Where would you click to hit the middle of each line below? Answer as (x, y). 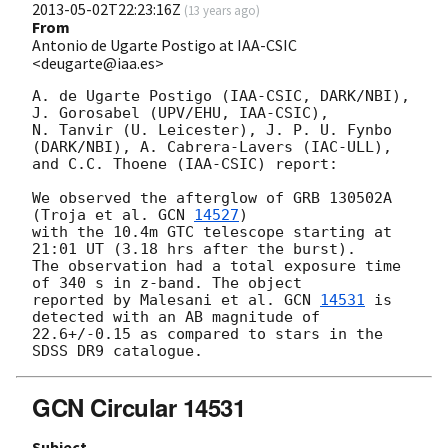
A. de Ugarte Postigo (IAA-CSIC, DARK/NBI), (221, 95)
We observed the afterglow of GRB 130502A (212, 197)
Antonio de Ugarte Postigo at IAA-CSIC (164, 44)
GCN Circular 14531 (139, 406)
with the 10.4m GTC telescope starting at (212, 231)
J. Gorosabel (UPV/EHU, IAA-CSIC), (185, 112)
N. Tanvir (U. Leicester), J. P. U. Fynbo (212, 129)
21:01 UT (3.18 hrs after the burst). (198, 248)
